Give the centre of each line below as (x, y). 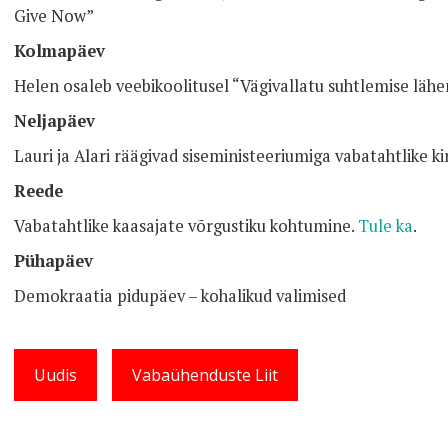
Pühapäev (53, 261)
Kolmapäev (59, 51)
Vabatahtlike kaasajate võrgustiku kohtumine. (186, 226)
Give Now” (54, 16)
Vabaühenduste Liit (205, 375)
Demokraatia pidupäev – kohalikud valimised (180, 296)
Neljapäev (54, 121)
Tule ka (385, 226)
